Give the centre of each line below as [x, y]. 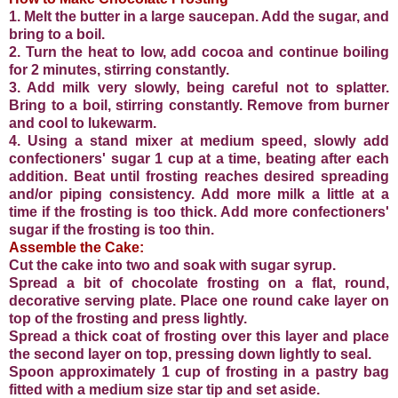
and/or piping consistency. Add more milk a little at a [199, 194]
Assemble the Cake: [76, 247]
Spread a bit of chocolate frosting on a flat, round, [199, 283]
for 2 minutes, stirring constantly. [119, 69]
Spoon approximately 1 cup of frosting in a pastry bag [199, 371]
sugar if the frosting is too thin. [111, 229]
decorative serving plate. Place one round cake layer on [199, 300]
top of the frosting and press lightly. [128, 318]
